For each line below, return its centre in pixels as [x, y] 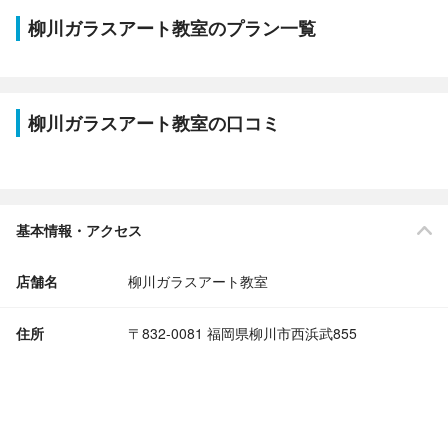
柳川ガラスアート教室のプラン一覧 [172, 28]
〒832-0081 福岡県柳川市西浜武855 [242, 333]
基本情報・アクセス [79, 230]
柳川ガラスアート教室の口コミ [154, 123]
